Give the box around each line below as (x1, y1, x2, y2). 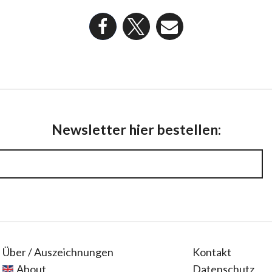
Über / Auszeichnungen (2, 245, 114, 259)
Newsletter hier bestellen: (51, 121, 221, 138)
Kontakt (192, 245, 232, 259)
